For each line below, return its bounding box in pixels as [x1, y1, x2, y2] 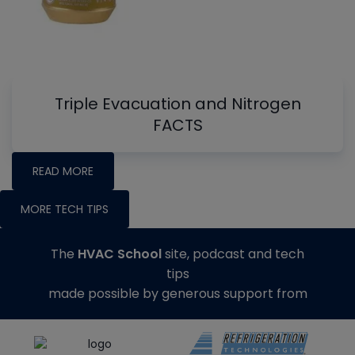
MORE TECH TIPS [21, 200, 109, 217]
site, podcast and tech [162, 244, 304, 263]
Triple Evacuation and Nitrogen [54, 92, 301, 115]
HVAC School [78, 244, 162, 263]
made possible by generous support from [48, 284, 307, 303]
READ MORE [32, 162, 94, 179]
